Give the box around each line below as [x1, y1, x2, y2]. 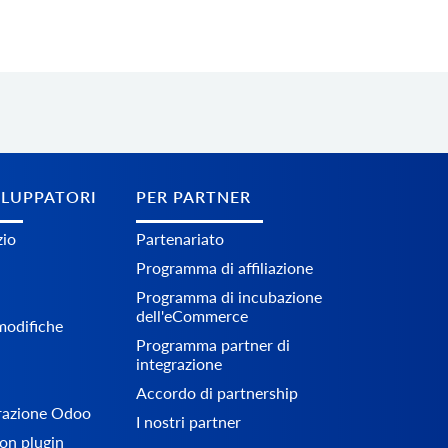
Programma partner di [136, 335, 290, 355]
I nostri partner [136, 412, 241, 432]
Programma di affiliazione [136, 258, 313, 278]
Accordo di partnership [136, 383, 298, 403]
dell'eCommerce [136, 306, 248, 326]
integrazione [136, 354, 222, 374]
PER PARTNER [136, 187, 251, 207]
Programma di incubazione [136, 287, 322, 307]
